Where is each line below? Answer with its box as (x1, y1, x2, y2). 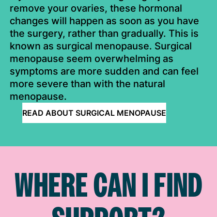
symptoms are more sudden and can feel (10, 65, 199, 77)
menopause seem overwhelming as (10, 53, 173, 65)
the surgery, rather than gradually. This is (10, 28, 199, 40)
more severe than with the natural (10, 78, 165, 90)
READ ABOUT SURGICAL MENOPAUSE (22, 108, 166, 118)
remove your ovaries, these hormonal (10, 2, 182, 15)
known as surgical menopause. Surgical (10, 40, 192, 52)
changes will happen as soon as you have (10, 15, 199, 27)
